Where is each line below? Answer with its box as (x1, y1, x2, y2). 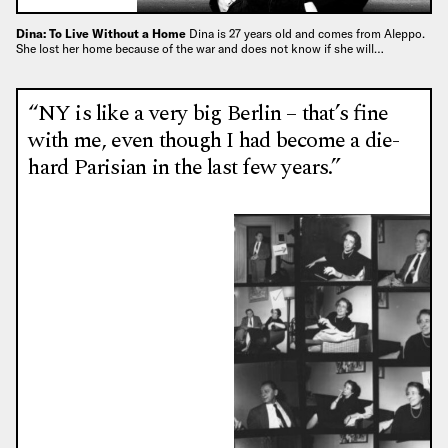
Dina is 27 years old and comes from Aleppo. (189, 26, 425, 42)
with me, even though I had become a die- (28, 123, 400, 157)
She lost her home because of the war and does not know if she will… (16, 41, 384, 57)
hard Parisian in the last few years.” (28, 150, 340, 184)
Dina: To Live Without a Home (16, 26, 189, 42)
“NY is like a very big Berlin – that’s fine (28, 96, 389, 130)
